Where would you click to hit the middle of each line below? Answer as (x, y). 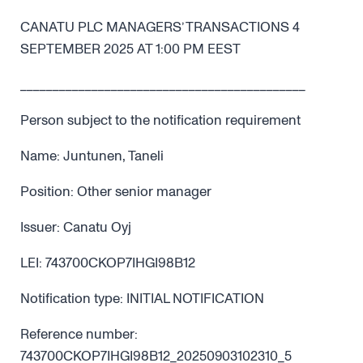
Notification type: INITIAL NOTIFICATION (142, 299)
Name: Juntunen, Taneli (92, 156)
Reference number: (79, 334)
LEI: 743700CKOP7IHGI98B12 (108, 263)
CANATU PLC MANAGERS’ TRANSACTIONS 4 (160, 27)
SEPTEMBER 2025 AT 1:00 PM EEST (130, 49)
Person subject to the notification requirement (160, 120)
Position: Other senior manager (116, 192)
